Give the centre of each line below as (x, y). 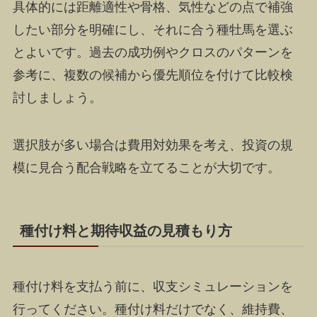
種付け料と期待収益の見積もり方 (126, 230)
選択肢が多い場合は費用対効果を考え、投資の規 (152, 145)
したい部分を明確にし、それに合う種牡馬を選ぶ (152, 29)
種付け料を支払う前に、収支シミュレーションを (152, 286)
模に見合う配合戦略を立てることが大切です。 (146, 168)
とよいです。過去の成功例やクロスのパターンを (152, 52)
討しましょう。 (57, 97)
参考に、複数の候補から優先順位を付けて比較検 (152, 75)
